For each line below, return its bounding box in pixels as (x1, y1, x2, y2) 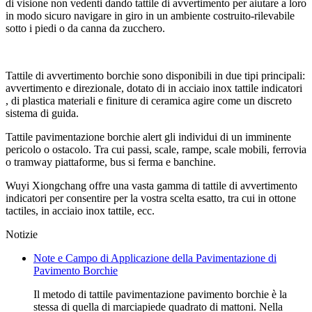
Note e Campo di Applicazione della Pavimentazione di (33, 252, 276, 265)
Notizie (6, 228, 38, 241)
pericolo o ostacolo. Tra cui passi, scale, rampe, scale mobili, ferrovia (6, 143, 306, 156)
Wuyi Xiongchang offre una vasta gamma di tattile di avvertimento (6, 180, 297, 192)
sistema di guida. (6, 107, 79, 120)
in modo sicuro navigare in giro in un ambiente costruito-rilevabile (6, 10, 295, 22)
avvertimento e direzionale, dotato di (6, 82, 168, 95)
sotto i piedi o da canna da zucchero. (6, 22, 165, 35)
